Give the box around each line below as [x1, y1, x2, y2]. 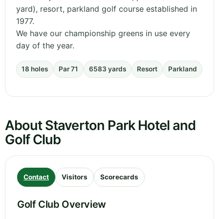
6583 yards [89, 65, 126, 73]
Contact [23, 173, 49, 181]
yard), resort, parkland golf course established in [16, 4, 197, 14]
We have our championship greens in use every [16, 28, 190, 39]
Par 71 [59, 65, 78, 73]
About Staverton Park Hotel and [5, 117, 196, 134]
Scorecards [100, 173, 138, 181]
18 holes [22, 65, 48, 73]
